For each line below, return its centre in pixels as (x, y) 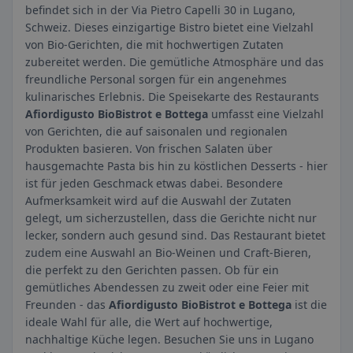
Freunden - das (67, 305)
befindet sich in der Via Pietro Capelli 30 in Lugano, (160, 10)
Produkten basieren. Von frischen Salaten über (149, 149)
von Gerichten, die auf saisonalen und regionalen (156, 131)
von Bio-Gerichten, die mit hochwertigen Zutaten (154, 45)
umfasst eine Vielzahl (266, 114)
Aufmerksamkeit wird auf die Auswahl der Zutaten (158, 201)
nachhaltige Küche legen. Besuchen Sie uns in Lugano (169, 339)
